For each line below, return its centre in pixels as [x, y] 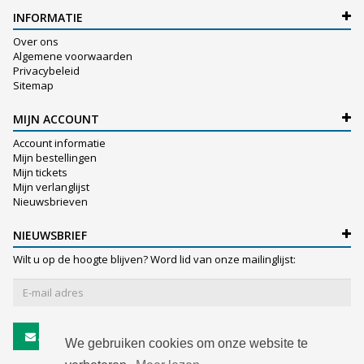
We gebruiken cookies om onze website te [186, 344]
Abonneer [64, 337]
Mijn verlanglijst [51, 187]
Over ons [36, 42]
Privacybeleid [46, 71]
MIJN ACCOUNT [56, 119]
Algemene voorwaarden [73, 56]
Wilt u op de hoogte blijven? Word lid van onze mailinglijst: [154, 260]
